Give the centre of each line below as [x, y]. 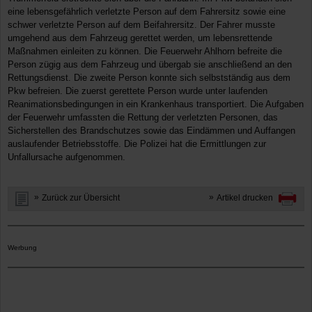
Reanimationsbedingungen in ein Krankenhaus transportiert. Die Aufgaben [156, 104]
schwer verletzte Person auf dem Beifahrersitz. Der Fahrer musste [141, 24]
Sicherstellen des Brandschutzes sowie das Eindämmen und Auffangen [151, 130]
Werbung [22, 247]
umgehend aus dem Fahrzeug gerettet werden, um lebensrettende [140, 38]
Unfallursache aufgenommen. [67, 157]
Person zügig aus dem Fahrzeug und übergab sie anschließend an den [150, 64]
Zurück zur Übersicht [81, 198]
